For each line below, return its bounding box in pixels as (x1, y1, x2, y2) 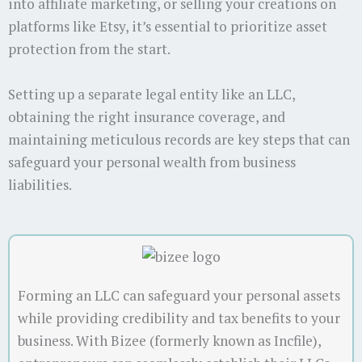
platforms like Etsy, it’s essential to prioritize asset (8, 16, 327, 36)
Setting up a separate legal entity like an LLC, (8, 84, 295, 103)
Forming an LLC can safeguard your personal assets (18, 286, 340, 305)
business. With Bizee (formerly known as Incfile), (18, 331, 321, 351)
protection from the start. (8, 39, 170, 58)
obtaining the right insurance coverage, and (8, 107, 285, 126)
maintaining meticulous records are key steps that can (8, 129, 350, 149)
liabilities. (8, 175, 74, 194)
